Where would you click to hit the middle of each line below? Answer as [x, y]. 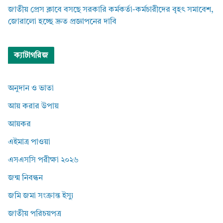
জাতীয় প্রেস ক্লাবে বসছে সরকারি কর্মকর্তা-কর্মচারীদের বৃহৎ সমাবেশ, [111, 10]
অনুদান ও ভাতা [31, 89]
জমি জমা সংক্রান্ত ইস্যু [41, 196]
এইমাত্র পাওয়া [29, 143]
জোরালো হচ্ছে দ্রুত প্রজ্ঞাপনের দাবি [62, 22]
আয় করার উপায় [33, 107]
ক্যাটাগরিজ [31, 56]
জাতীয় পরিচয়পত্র [35, 214]
